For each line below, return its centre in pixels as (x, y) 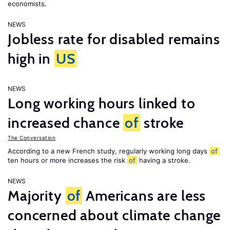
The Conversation (32, 138)
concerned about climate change (114, 215)
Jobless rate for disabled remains (114, 39)
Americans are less (144, 196)
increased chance (66, 123)
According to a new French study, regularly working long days (109, 151)
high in (31, 59)
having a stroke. (164, 160)
